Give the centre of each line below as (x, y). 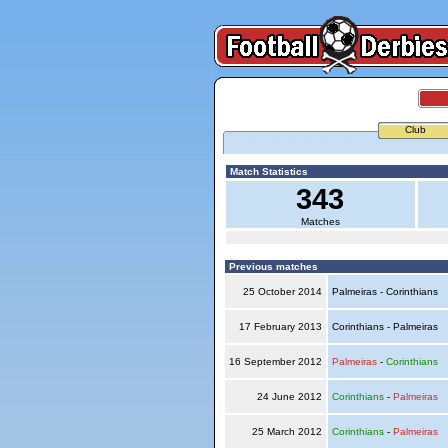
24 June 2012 (289, 396)
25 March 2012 (286, 431)
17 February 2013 (280, 326)
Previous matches (271, 266)
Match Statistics (267, 171)
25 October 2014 (282, 291)
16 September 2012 (275, 361)
